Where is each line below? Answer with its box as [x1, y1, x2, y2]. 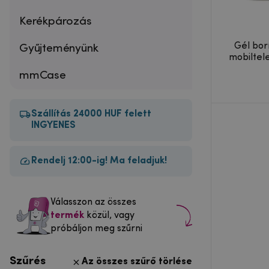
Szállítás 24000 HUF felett [31, 109, 151, 119]
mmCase [19, 69, 66, 82]
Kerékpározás [19, 15, 92, 28]
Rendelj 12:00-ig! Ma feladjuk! [31, 156, 167, 166]
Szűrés [10, 255, 46, 268]
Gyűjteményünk [19, 42, 98, 55]
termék [50, 210, 86, 220]
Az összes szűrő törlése [82, 256, 192, 267]
